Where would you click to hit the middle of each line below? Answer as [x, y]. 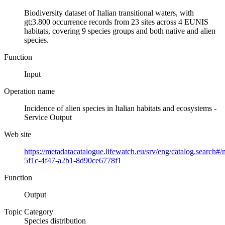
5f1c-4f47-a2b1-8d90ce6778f [71, 160]
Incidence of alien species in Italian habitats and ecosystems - [120, 108]
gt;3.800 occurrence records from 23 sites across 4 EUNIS [116, 22]
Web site [18, 134]
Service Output [48, 117]
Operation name [29, 91]
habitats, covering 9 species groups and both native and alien [120, 31]
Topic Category [29, 211]
